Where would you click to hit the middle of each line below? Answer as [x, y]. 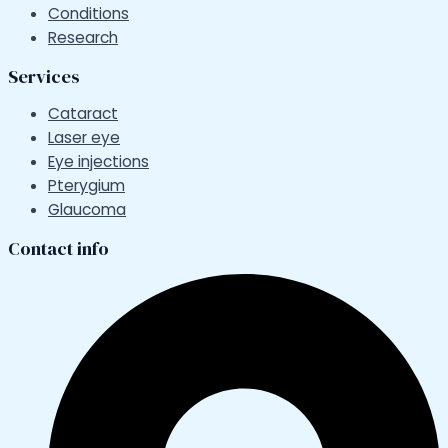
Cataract [83, 114]
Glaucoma [87, 210]
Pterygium [86, 186]
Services [44, 76]
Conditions [88, 14]
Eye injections [98, 162]
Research [83, 38]
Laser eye [84, 138]
